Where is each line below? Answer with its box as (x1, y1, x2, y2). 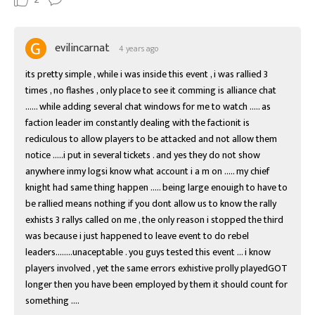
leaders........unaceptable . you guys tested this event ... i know (25, 243, 271, 260)
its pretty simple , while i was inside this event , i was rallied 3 (25, 65, 268, 82)
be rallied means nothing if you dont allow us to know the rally (25, 195, 276, 212)
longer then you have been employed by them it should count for (25, 276, 288, 292)
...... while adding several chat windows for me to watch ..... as (25, 98, 271, 115)
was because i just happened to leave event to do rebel (25, 227, 249, 244)
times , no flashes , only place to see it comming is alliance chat (25, 82, 276, 98)
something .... (25, 292, 79, 309)
